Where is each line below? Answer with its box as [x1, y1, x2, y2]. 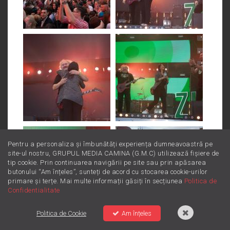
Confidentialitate [8, 186, 60, 194]
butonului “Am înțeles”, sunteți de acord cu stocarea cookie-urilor [8, 168, 207, 176]
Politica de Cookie [36, 209, 86, 217]
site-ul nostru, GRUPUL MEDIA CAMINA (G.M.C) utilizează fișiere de [8, 149, 219, 157]
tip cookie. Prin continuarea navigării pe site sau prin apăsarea [8, 159, 206, 166]
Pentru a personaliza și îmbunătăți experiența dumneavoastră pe [8, 140, 213, 148]
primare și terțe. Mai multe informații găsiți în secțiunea [8, 177, 184, 185]
